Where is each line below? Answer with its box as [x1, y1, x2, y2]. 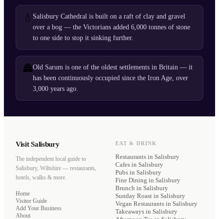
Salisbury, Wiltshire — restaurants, [16, 165, 96, 172]
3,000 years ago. [33, 85, 78, 93]
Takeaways [115, 208, 144, 216]
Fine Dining [115, 176, 147, 184]
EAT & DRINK [115, 140, 157, 147]
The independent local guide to [16, 155, 86, 163]
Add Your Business [16, 205, 62, 212]
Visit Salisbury [16, 140, 60, 149]
